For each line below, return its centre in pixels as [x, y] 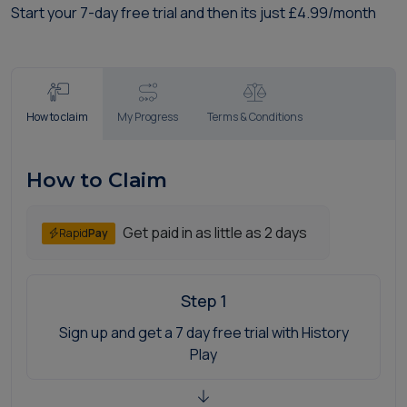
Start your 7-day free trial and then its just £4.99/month [194, 13]
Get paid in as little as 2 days [215, 233]
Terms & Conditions [255, 117]
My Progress [148, 117]
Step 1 [203, 301]
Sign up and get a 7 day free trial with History [203, 333]
